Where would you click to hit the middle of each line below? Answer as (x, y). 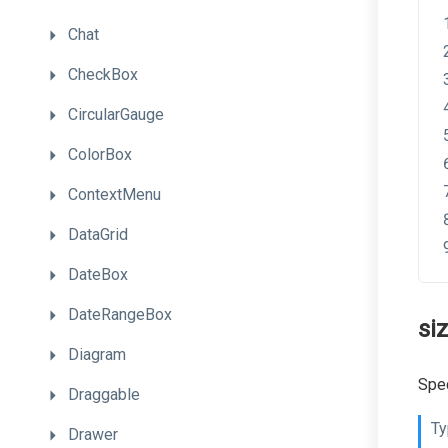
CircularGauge (116, 114)
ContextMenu (114, 194)
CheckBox (103, 74)
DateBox (98, 274)
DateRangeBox (120, 314)
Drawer (93, 434)
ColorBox (100, 154)
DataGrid (98, 234)
